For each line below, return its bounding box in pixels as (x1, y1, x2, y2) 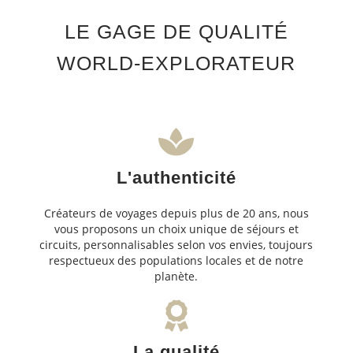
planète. (154, 268, 199, 284)
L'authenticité (116, 167, 236, 188)
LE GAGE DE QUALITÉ (64, 20, 288, 43)
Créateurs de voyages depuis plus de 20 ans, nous (43, 205, 309, 221)
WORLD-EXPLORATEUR (57, 51, 296, 74)
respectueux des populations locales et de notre (49, 252, 304, 268)
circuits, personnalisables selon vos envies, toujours (39, 236, 314, 252)
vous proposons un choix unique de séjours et (54, 221, 299, 236)
